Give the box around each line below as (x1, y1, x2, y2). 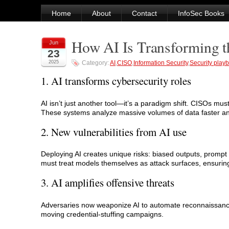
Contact (132, 9, 157, 17)
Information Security (133, 59, 188, 66)
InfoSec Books (178, 9, 224, 17)
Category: (82, 59, 110, 66)
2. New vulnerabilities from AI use (41, 124, 187, 139)
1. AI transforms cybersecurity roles (41, 74, 191, 88)
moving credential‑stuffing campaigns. (41, 210, 164, 218)
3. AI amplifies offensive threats (41, 175, 174, 190)
